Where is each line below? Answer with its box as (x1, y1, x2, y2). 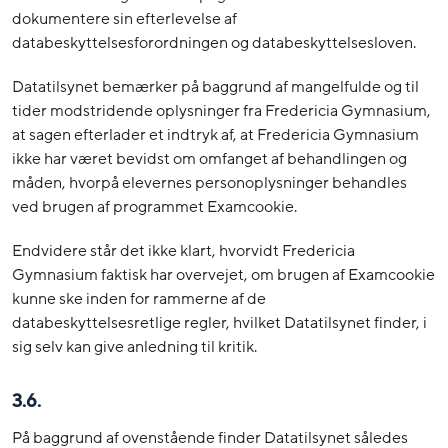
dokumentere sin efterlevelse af (12, 7, 237, 30)
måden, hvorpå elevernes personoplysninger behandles (12, 171, 407, 194)
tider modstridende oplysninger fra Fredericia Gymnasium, (12, 99, 431, 122)
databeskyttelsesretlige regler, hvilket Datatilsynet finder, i (12, 311, 427, 334)
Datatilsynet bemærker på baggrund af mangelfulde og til (12, 75, 419, 98)
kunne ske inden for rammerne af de (12, 287, 266, 310)
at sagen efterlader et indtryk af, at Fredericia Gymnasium (12, 123, 419, 146)
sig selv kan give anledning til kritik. (12, 335, 257, 358)
